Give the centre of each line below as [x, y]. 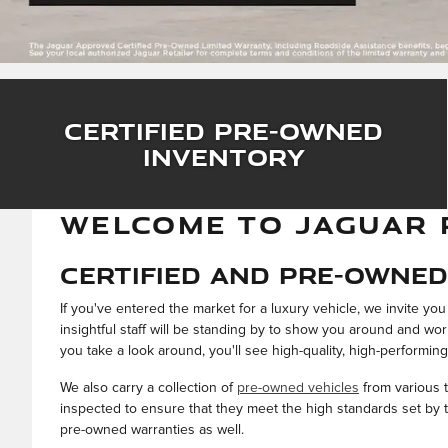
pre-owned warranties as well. [154, 429]
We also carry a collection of [148, 387]
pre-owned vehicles [298, 387]
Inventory [223, 156]
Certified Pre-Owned [224, 130]
